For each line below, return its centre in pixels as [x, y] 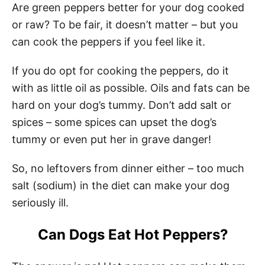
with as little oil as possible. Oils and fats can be [131, 88]
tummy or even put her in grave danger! [112, 139]
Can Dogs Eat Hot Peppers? [132, 234]
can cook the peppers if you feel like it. [109, 41]
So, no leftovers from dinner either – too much [128, 168]
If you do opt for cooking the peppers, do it [120, 70]
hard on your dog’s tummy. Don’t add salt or [122, 105]
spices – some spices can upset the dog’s [114, 122]
